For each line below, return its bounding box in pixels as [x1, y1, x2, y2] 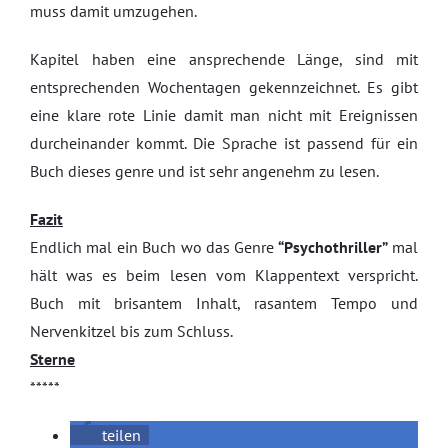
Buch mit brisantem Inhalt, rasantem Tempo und [30, 293, 418, 313]
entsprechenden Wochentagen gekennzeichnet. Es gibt [30, 77, 418, 97]
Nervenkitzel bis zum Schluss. [30, 321, 233, 341]
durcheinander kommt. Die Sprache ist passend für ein [30, 133, 418, 153]
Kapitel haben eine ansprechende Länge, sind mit [30, 49, 418, 69]
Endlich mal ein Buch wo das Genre [30, 237, 275, 257]
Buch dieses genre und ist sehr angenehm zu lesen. [30, 161, 379, 181]
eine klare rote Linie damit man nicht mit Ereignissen [30, 105, 418, 125]
